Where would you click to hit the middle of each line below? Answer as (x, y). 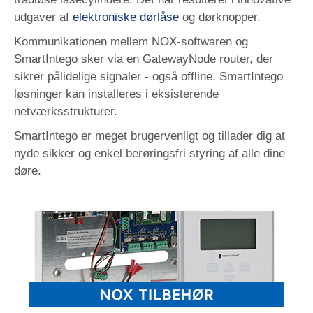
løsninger (40, 94)
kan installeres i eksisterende (142, 94)
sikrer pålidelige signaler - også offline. (117, 76)
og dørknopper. (220, 17)
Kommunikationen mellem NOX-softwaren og (131, 41)
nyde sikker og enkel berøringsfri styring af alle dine (150, 153)
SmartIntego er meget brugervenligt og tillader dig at (150, 136)
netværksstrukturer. (66, 111)
